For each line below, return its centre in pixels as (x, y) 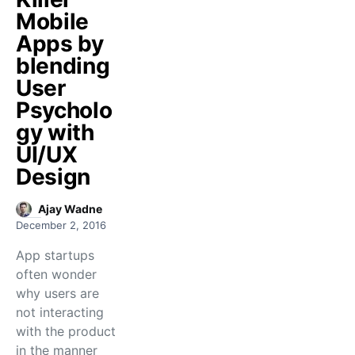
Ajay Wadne (70, 209)
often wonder (56, 274)
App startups (55, 255)
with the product (66, 331)
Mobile (52, 21)
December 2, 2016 (61, 225)
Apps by (60, 44)
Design (53, 177)
